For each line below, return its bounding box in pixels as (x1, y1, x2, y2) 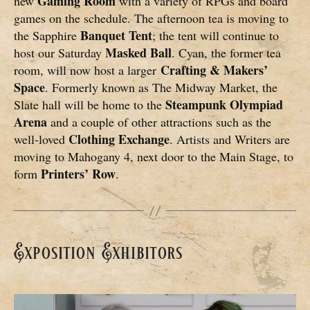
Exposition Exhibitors (14, 239, 183, 267)
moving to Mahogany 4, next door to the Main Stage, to (14, 148, 293, 165)
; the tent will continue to (152, 27, 279, 44)
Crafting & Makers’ (161, 61, 268, 80)
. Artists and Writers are (170, 131, 290, 148)
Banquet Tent (80, 26, 152, 45)
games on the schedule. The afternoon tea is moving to (14, 10, 289, 27)
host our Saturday (14, 44, 105, 62)
